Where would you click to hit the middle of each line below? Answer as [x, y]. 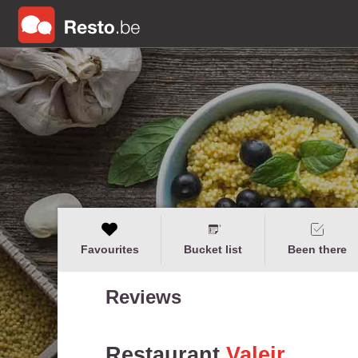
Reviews [143, 297]
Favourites [109, 249]
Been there [317, 249]
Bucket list [213, 249]
